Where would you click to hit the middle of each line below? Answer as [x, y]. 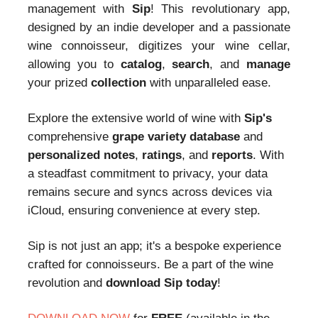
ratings [162, 155]
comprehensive [68, 137]
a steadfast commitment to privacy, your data [148, 174]
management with [80, 9]
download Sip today [161, 283]
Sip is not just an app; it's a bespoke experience [154, 246]
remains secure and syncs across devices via [150, 192]
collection [119, 83]
